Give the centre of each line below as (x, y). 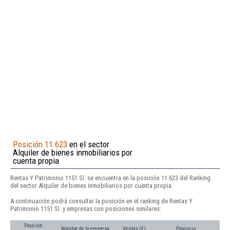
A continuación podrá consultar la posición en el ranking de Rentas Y (101, 201)
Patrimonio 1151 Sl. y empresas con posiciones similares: (86, 208)
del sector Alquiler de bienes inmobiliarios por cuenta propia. (92, 185)
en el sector (88, 144)
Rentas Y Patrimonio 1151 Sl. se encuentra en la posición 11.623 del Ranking (110, 178)
